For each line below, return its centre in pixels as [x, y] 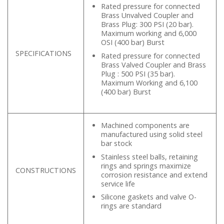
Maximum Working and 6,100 [149, 82]
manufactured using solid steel [151, 134]
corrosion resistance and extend [154, 174]
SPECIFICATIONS [43, 53]
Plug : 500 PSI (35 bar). [138, 73]
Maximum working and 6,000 [148, 33]
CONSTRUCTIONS [46, 170]
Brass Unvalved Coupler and [147, 15]
